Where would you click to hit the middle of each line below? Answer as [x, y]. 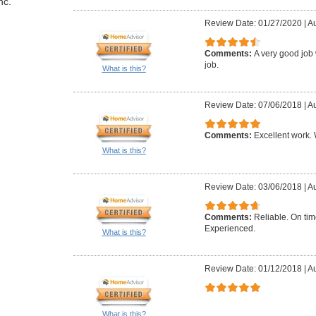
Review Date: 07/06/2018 [253, 105]
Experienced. [230, 229]
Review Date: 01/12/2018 [253, 269]
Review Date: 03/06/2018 [253, 187]
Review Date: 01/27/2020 [253, 24]
